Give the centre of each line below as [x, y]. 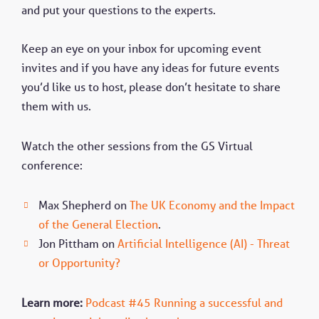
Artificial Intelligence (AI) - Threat [204, 243]
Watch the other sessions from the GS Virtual [137, 146]
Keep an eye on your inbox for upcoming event [141, 49]
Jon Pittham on [78, 243]
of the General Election [98, 224]
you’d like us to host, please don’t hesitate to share [151, 87]
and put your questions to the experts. [119, 10]
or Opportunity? [79, 262]
